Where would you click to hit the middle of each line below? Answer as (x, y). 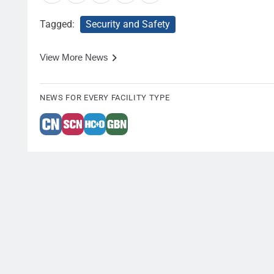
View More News (74, 57)
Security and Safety (128, 24)
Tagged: (58, 24)
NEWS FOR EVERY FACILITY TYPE (105, 97)
